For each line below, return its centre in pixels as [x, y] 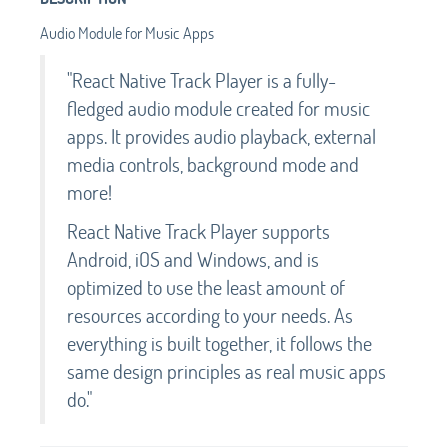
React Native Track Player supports [198, 230]
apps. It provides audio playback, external [221, 135]
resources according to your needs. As [210, 314]
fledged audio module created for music [218, 107]
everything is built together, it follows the [219, 342]
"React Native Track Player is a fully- [201, 79]
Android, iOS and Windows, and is [193, 258]
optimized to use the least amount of [206, 286]
